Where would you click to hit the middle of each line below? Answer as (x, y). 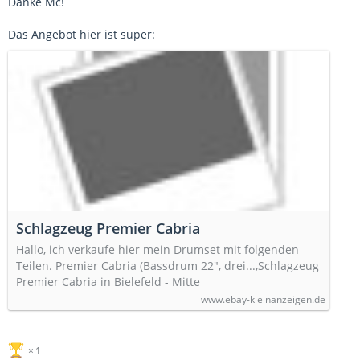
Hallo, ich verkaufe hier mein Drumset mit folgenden (157, 250)
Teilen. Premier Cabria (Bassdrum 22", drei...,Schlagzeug (168, 266)
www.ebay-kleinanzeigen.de (263, 300)
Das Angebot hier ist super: (82, 35)
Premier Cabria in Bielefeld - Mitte (108, 282)
